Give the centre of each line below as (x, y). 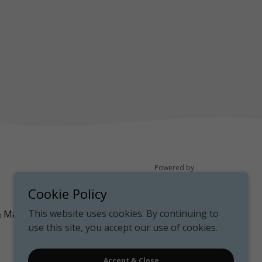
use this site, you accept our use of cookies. (123, 227)
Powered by (174, 168)
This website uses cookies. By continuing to (123, 213)
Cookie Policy (68, 194)
